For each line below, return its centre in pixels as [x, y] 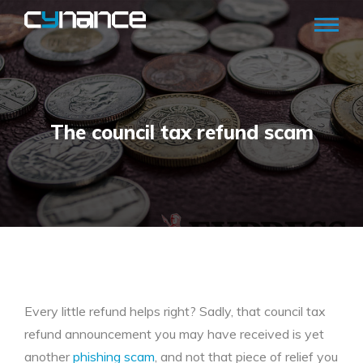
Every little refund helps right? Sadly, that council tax [175, 311]
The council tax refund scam [181, 132]
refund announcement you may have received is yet [174, 334]
